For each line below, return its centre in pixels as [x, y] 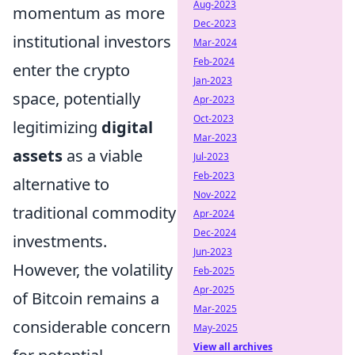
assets [38, 155]
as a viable [103, 155]
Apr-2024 [214, 214]
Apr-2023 [214, 99]
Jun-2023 [213, 252]
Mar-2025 [215, 309]
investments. [60, 241]
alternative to [61, 184]
